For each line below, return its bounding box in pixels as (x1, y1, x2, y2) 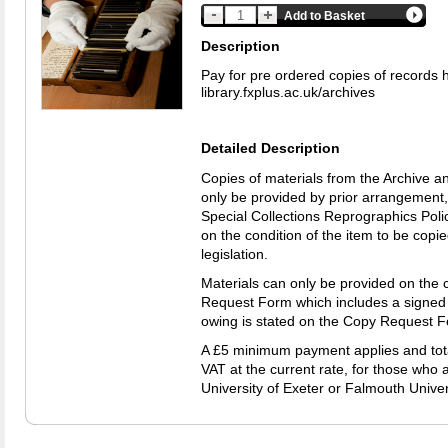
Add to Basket (284, 9, 365, 22)
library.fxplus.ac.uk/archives (201, 84, 375, 100)
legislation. (201, 247, 272, 263)
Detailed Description (201, 140, 340, 156)
